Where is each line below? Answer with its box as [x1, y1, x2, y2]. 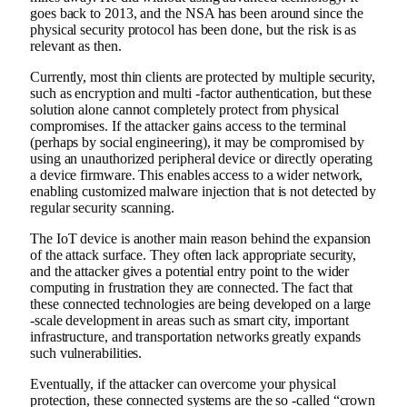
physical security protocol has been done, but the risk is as [30, 22, 357, 38]
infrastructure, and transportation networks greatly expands [30, 329, 362, 345]
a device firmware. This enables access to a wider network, [30, 167, 363, 184]
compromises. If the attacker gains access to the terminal [30, 118, 346, 134]
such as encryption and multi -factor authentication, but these [30, 85, 372, 102]
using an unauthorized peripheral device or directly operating [30, 151, 373, 167]
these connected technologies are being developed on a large [30, 296, 372, 313]
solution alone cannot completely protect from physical [30, 102, 339, 118]
